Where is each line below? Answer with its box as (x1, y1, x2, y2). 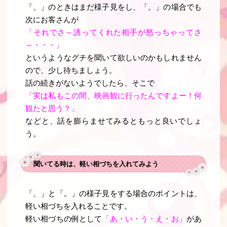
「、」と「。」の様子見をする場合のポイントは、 (25, 190, 202, 198)
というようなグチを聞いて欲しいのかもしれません (25, 54, 202, 62)
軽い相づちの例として (25, 215, 102, 223)
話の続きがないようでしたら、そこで (25, 79, 155, 88)
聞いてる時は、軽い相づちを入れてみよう (33, 160, 159, 168)
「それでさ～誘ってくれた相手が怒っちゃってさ (25, 28, 202, 37)
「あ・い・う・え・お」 (102, 215, 186, 223)
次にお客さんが (25, 16, 79, 24)
